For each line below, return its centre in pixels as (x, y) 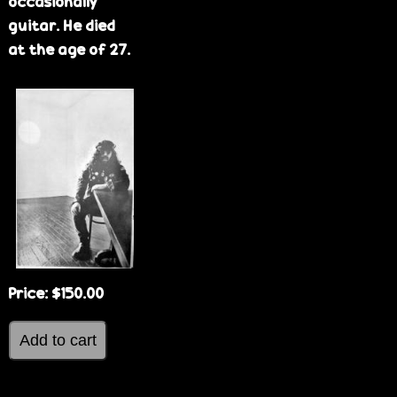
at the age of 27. (70, 49)
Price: (29, 293)
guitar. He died (62, 25)
